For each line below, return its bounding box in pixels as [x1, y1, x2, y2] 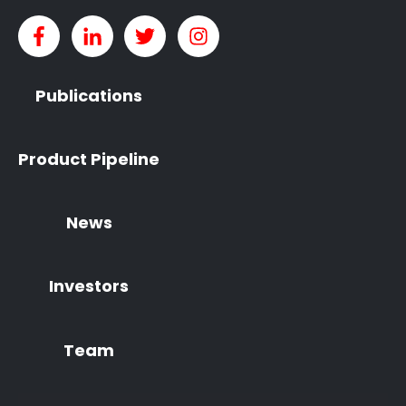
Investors [49, 275, 129, 298]
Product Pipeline [18, 148, 159, 171]
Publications [35, 83, 142, 107]
